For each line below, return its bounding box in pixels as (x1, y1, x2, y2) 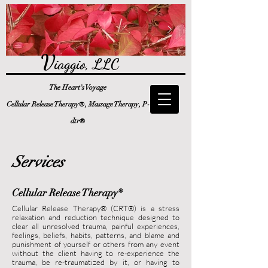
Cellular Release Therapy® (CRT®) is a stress (12, 203, 179, 213)
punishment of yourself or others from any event (12, 239, 179, 249)
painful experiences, (108, 221, 180, 231)
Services (12, 153, 64, 172)
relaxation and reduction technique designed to (12, 212, 179, 222)
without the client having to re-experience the (12, 248, 179, 258)
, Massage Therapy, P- (84, 100, 150, 108)
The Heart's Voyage (49, 83, 106, 92)
